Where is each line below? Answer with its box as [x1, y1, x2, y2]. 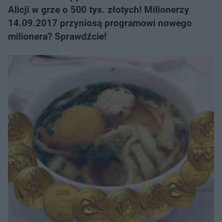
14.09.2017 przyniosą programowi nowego [8, 17, 192, 29]
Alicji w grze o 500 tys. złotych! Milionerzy [8, 4, 189, 15]
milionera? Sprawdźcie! [8, 31, 107, 42]
